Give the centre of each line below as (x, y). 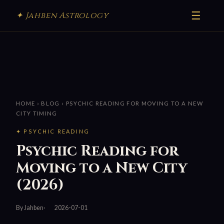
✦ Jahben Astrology (62, 15)
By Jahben (30, 208)
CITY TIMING (37, 113)
